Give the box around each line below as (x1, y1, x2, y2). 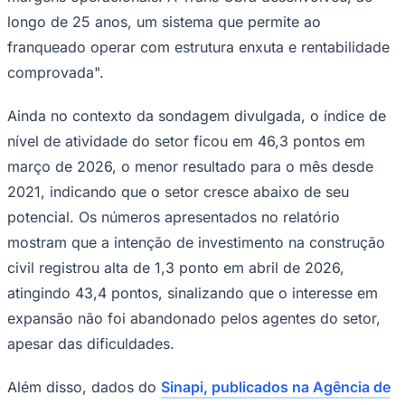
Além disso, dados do (7, 377, 161, 396)
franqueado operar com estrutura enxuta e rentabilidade (7, 37, 390, 56)
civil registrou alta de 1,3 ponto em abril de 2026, (7, 258, 344, 277)
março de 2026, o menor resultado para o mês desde (7, 156, 373, 175)
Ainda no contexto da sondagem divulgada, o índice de (7, 106, 386, 125)
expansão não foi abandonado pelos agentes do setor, (7, 308, 381, 327)
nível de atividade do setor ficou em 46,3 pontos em (7, 131, 365, 150)
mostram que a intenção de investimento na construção (7, 232, 385, 251)
